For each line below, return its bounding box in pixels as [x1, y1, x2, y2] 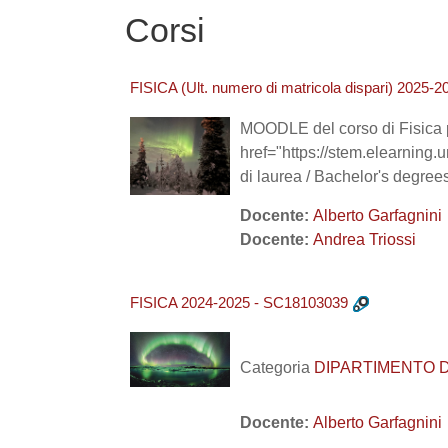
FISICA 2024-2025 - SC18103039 [130, 294, 348, 311]
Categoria [240, 359, 314, 376]
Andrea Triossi [313, 231, 416, 248]
